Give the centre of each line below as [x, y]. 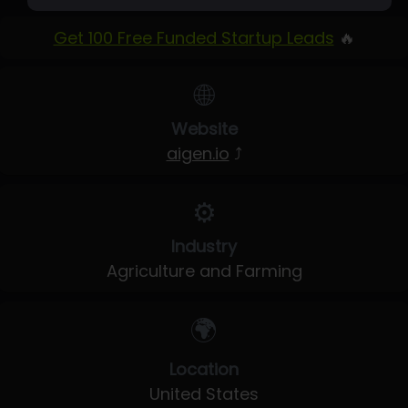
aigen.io [198, 153]
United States [204, 394]
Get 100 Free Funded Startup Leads [194, 38]
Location [204, 369]
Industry [204, 246]
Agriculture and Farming [204, 271]
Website [204, 129]
